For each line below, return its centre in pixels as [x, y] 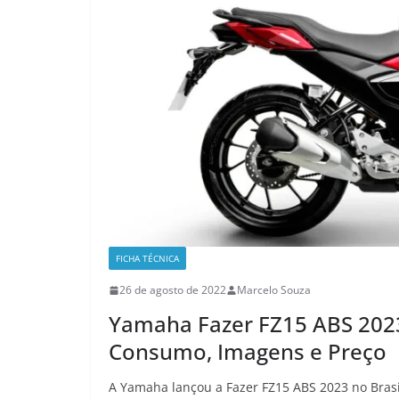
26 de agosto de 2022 [173, 290]
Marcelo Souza [274, 290]
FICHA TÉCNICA [147, 259]
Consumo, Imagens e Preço [248, 352]
